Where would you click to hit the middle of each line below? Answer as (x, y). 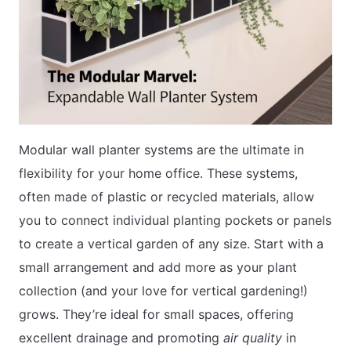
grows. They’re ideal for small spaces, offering (156, 315)
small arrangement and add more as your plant (158, 268)
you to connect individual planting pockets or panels (175, 221)
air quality (253, 338)
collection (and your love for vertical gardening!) (163, 291)
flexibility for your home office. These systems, (158, 174)
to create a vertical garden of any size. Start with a (171, 244)
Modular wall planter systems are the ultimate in (161, 150)
